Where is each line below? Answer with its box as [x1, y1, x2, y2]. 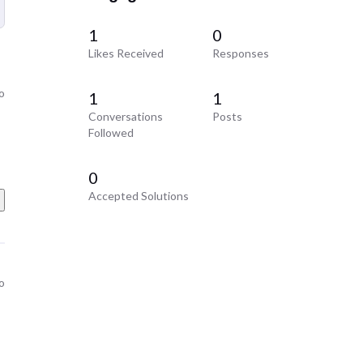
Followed [88, 126, 134, 140]
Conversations [88, 109, 163, 124]
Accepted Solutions [88, 189, 189, 203]
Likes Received [88, 46, 164, 61]
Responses [212, 46, 270, 61]
